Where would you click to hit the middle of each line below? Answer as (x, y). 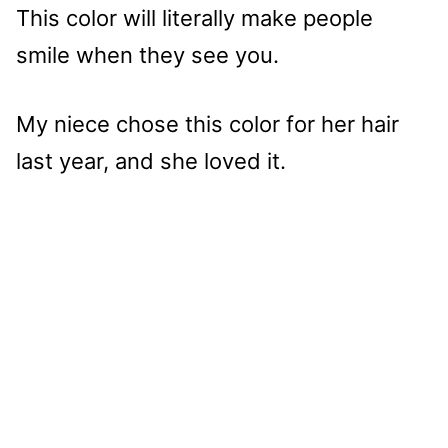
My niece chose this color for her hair (207, 124)
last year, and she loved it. (151, 161)
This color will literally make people (194, 18)
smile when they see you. (147, 55)
